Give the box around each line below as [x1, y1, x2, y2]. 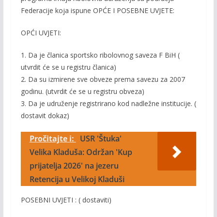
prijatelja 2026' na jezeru [29, 160, 119, 171]
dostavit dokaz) [20, 111, 69, 120]
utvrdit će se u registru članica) [20, 62, 116, 72]
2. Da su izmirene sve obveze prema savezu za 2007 [20, 75, 185, 84]
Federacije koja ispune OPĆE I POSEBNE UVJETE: [20, 6, 174, 15]
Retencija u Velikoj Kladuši [29, 174, 124, 185]
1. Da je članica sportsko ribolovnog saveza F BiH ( [20, 50, 180, 60]
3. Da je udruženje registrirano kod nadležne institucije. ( [20, 99, 196, 108]
